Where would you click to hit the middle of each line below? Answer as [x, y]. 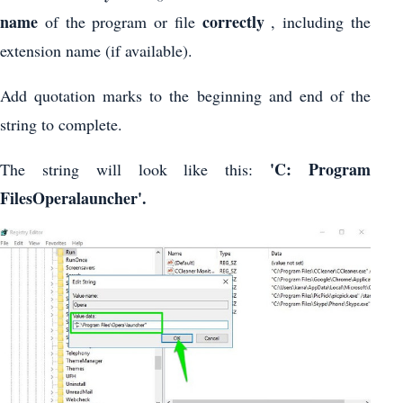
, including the [318, 21]
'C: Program [321, 169]
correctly [233, 21]
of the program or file [120, 21]
